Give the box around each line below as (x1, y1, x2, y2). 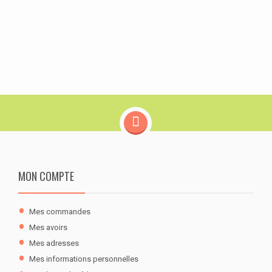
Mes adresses (29, 238, 79, 248)
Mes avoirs (29, 222, 67, 232)
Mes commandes (29, 206, 90, 216)
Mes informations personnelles (29, 254, 138, 263)
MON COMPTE (18, 168, 74, 184)
